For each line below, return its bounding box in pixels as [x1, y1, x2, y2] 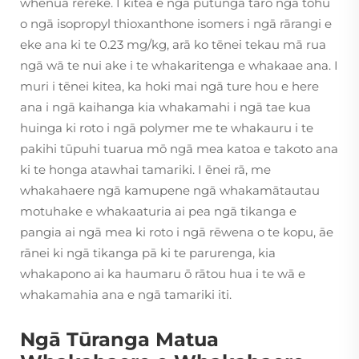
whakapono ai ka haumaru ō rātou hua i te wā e [20, 266, 305, 282]
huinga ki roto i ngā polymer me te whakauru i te [20, 120, 313, 136]
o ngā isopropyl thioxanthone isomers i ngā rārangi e [20, 16, 332, 32]
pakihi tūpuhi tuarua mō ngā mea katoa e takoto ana [20, 141, 338, 157]
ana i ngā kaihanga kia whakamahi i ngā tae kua [20, 99, 311, 115]
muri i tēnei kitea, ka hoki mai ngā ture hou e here [20, 79, 319, 95]
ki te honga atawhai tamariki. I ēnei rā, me [20, 162, 271, 178]
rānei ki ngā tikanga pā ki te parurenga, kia [20, 245, 276, 261]
